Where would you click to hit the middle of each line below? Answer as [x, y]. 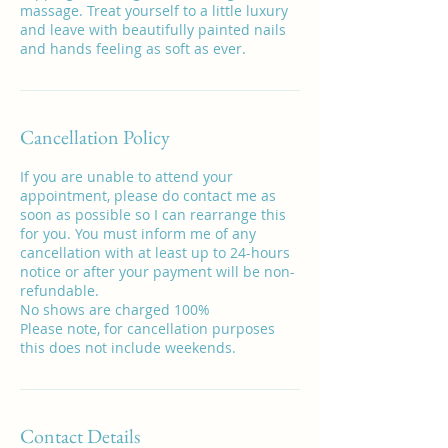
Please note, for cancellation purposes [147, 328]
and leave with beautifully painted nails [153, 29]
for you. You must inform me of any [138, 233]
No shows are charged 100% [115, 309]
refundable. [59, 290]
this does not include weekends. [128, 347]
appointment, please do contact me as [148, 195]
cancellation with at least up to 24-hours [155, 252]
